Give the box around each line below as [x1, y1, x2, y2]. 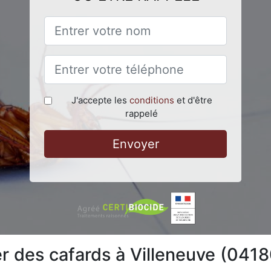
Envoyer [112, 136, 159, 151]
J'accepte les [71, 94, 129, 106]
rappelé [125, 107, 158, 119]
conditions [129, 94, 174, 106]
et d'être [174, 94, 212, 106]
